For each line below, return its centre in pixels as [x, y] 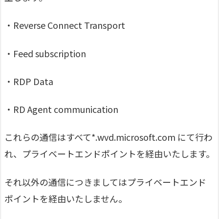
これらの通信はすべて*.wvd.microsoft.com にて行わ [109, 137]
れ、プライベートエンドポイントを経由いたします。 [109, 154]
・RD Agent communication [61, 109]
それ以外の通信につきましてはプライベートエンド [105, 182]
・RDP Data [29, 81]
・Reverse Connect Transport [65, 25]
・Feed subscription [45, 53]
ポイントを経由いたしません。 [66, 198]
